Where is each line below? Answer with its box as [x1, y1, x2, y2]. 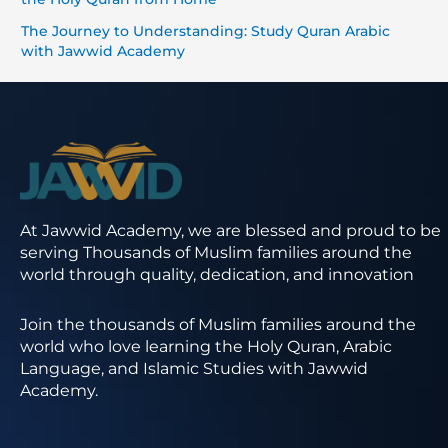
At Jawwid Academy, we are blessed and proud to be [20, 221, 441, 241]
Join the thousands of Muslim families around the [20, 315, 416, 335]
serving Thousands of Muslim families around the [20, 243, 412, 263]
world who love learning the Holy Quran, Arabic [20, 337, 392, 357]
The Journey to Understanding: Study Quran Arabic [21, 23, 391, 40]
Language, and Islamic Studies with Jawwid [20, 359, 368, 379]
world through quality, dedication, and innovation [20, 265, 414, 285]
